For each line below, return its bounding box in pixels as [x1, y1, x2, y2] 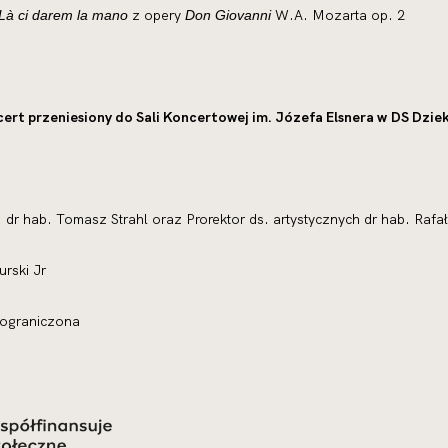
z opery [128, 6, 185, 24]
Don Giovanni [185, 7, 271, 23]
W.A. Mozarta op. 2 [271, 6, 409, 24]
